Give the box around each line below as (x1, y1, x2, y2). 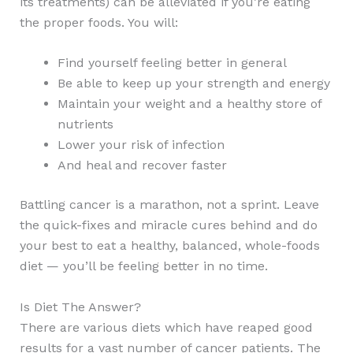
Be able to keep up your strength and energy (57, 76, 330, 91)
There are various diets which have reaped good (19, 319, 313, 335)
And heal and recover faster (57, 158, 227, 173)
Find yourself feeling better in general (57, 55, 287, 71)
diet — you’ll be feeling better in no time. (19, 258, 268, 274)
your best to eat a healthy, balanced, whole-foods (19, 238, 320, 254)
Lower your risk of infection (57, 137, 225, 153)
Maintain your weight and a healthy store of (57, 96, 321, 112)
